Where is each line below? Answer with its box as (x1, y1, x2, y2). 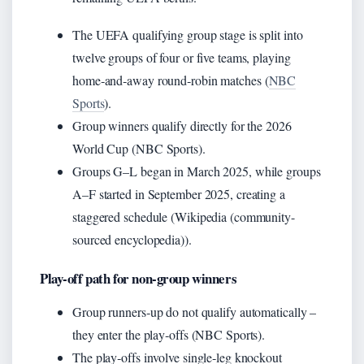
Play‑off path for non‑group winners (40, 267, 237, 288)
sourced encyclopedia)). (72, 230, 192, 248)
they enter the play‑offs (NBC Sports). (72, 325, 266, 343)
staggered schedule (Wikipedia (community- (72, 207, 295, 225)
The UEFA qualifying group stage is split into (72, 25, 303, 43)
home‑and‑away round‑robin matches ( (72, 71, 269, 89)
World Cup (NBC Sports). (72, 139, 206, 157)
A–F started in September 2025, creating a (72, 184, 285, 202)
